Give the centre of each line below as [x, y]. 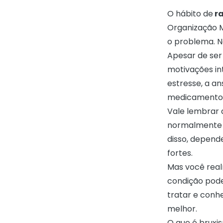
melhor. [183, 209]
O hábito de [190, 14]
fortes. [181, 153]
